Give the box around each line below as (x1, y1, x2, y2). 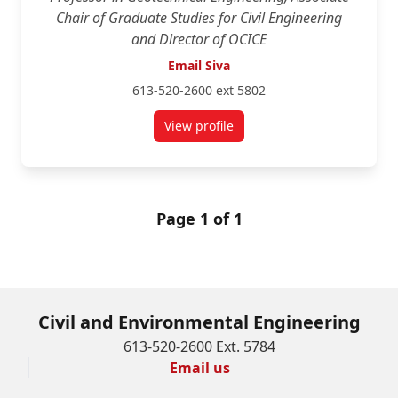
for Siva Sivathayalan (197, 124, 322, 142)
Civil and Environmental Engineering (37, 310, 361, 334)
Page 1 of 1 (155, 208, 243, 229)
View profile (164, 117, 234, 134)
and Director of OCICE (131, 29, 267, 49)
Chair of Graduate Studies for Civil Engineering (56, 8, 342, 28)
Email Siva (168, 57, 230, 74)
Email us (169, 358, 230, 378)
